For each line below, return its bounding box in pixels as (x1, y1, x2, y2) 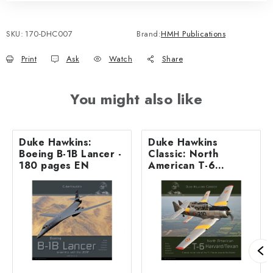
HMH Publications (161, 27, 225, 40)
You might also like (70, 88, 203, 110)
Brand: (136, 27, 161, 40)
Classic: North (148, 146, 218, 161)
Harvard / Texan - (148, 169, 238, 184)
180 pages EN (19, 158, 89, 172)
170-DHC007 (25, 27, 73, 40)
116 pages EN (148, 181, 217, 196)
